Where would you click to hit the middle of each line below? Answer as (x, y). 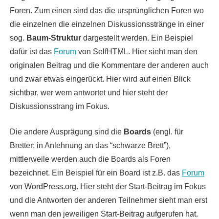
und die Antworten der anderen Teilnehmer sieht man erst (109, 200)
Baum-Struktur (54, 38)
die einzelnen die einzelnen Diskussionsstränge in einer (107, 24)
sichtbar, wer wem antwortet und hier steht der (89, 92)
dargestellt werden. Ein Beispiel (137, 38)
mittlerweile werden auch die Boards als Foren (90, 159)
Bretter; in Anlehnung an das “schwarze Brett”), (90, 145)
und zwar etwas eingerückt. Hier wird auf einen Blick (100, 79)
